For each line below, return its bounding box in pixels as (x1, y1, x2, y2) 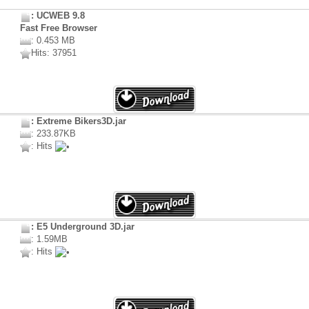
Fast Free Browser (20, 23, 97, 34)
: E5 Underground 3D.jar (31, 221, 134, 232)
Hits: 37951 (31, 48, 77, 59)
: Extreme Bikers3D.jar (31, 116, 126, 127)
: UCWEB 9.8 (31, 10, 85, 21)
